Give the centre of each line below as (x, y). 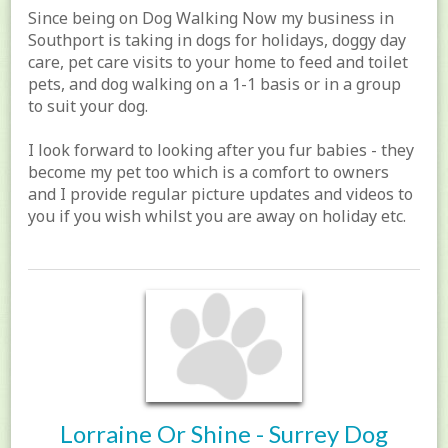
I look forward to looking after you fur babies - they (221, 150)
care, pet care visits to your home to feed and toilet (218, 62)
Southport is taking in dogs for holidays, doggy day (217, 40)
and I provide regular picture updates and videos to (221, 194)
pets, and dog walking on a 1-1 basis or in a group (215, 84)
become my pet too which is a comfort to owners (209, 172)
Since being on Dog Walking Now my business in (211, 18)
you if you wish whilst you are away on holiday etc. (217, 216)
